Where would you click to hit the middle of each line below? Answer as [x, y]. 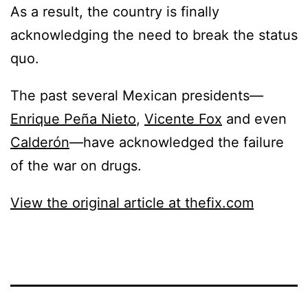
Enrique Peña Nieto [73, 119]
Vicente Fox [183, 119]
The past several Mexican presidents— [137, 95]
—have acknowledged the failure [177, 142]
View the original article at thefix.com [132, 202]
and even [254, 119]
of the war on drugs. [78, 165]
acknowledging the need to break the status [154, 35]
